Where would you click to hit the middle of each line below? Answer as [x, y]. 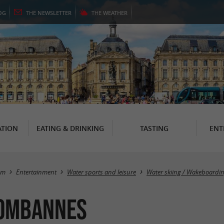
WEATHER [115, 13]
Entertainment [36, 172]
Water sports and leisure [101, 172]
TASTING [154, 128]
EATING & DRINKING [70, 128]
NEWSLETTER [54, 13]
